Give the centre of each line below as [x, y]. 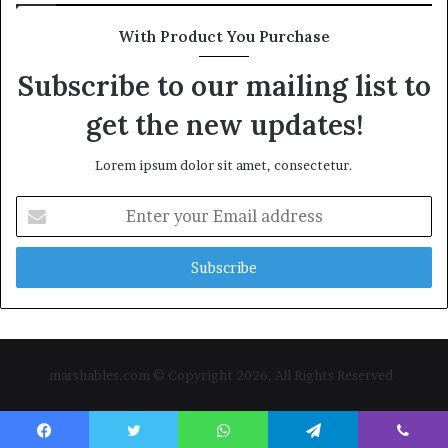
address [39, 268]
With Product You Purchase [224, 37]
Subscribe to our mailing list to [224, 86]
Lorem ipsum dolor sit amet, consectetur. [224, 165]
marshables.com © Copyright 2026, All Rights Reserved [224, 375]
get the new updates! [224, 125]
